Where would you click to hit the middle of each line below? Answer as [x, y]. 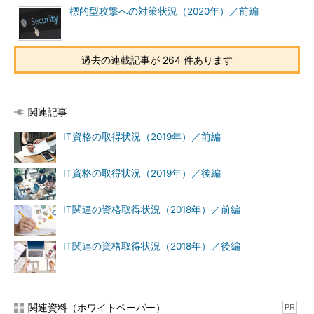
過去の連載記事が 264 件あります [157, 60]
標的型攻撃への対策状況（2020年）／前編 [164, 11]
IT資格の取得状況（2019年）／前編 [142, 137]
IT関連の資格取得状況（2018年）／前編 [152, 210]
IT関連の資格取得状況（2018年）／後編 [152, 246]
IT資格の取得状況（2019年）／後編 [142, 173]
